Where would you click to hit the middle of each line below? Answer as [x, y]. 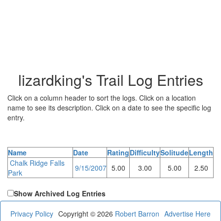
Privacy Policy [32, 213]
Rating [118, 152]
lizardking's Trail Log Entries [110, 79]
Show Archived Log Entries [60, 193]
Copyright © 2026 [87, 213]
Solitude [174, 152]
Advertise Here [187, 213]
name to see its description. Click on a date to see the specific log [109, 107]
